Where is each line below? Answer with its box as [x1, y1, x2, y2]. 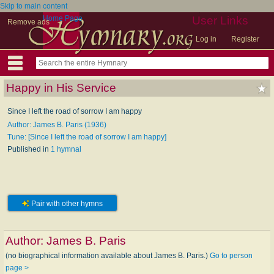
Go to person [210, 251, 253, 260]
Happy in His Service [6, 81, 116, 94]
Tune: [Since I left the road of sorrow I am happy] [7, 133, 166, 141]
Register [231, 35, 259, 43]
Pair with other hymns [29, 199, 103, 209]
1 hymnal [51, 145, 81, 154]
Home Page [43, 14, 83, 23]
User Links [192, 14, 248, 27]
